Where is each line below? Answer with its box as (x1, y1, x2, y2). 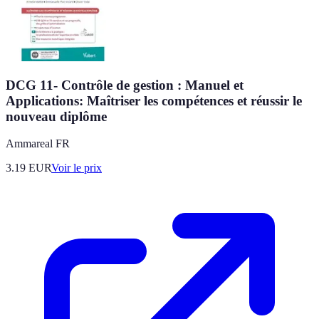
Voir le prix (51, 162, 102, 174)
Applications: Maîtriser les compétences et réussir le (6, 93, 302, 108)
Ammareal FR (6, 137, 70, 150)
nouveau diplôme (6, 108, 107, 124)
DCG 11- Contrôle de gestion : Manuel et (6, 77, 244, 93)
